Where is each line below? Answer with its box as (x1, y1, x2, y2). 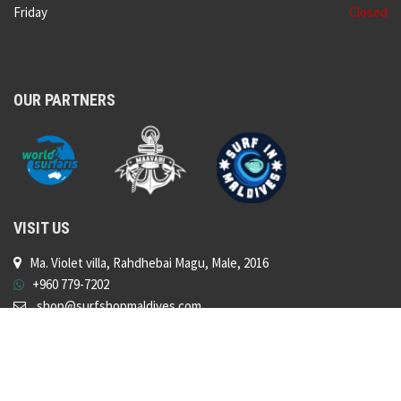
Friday (13, 3, 50, 21)
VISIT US (13, 218, 73, 237)
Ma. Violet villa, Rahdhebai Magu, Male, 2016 (30, 253, 269, 271)
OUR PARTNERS (13, 90, 115, 109)
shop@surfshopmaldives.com (37, 296, 201, 314)
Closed (349, 3, 388, 21)
